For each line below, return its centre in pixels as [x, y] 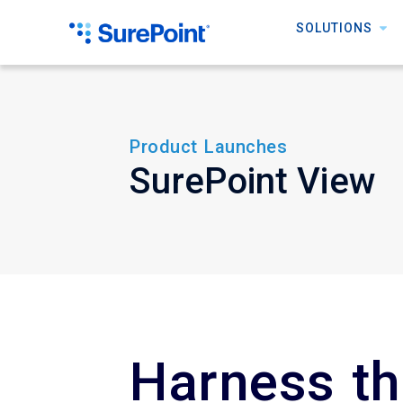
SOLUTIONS [334, 27]
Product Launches [209, 146]
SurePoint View [253, 181]
